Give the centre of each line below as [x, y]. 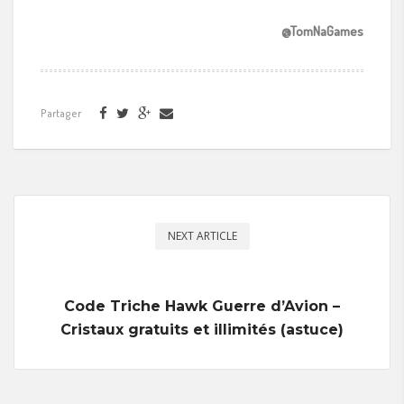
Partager [61, 113]
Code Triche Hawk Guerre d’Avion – [202, 306]
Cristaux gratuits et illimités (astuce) [202, 329]
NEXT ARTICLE [202, 235]
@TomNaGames [322, 31]
